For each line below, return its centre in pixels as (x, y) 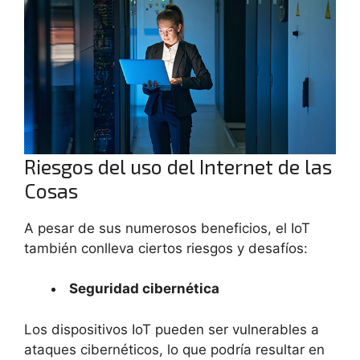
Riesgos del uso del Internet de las (178, 166)
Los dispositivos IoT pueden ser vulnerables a (172, 329)
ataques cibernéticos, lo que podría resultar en (174, 349)
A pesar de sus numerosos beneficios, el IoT (167, 228)
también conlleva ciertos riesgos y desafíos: (166, 248)
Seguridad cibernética (144, 289)
